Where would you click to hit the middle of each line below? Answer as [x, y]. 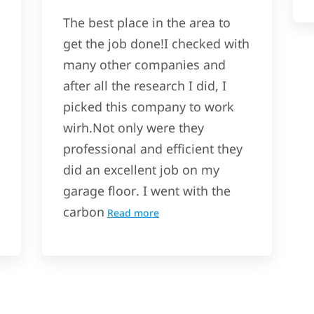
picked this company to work [148, 107]
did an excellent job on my [141, 170]
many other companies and [144, 65]
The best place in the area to [146, 23]
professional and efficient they [152, 149]
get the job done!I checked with [156, 44]
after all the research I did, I [144, 86]
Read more [133, 213]
